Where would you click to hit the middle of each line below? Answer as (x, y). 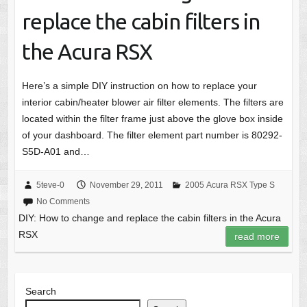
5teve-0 (50, 185)
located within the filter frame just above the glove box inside (152, 119)
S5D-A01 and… (56, 152)
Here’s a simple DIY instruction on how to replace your (139, 86)
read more (257, 237)
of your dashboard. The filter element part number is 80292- (152, 135)
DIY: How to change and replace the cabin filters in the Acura (149, 218)
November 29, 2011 (126, 185)
